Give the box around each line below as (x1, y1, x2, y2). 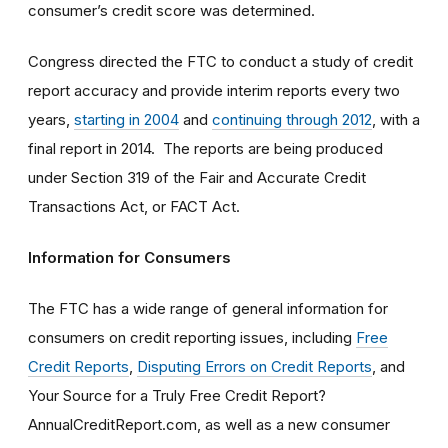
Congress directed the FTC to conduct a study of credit (28, 51, 413, 71)
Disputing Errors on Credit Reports (137, 356, 372, 376)
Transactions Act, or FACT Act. (28, 196, 240, 216)
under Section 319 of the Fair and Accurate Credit (28, 167, 366, 187)
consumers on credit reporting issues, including (28, 327, 356, 347)
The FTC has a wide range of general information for (28, 298, 388, 318)
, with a (372, 109, 420, 129)
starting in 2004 (74, 109, 179, 129)
